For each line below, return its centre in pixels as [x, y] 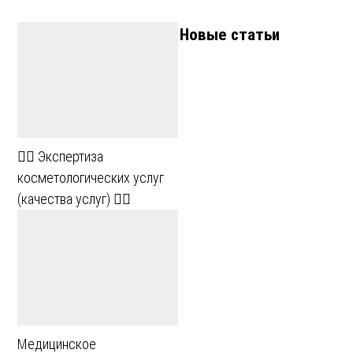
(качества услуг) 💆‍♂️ [74, 199]
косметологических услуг [91, 177]
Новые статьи [230, 34]
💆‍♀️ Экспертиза [60, 156]
